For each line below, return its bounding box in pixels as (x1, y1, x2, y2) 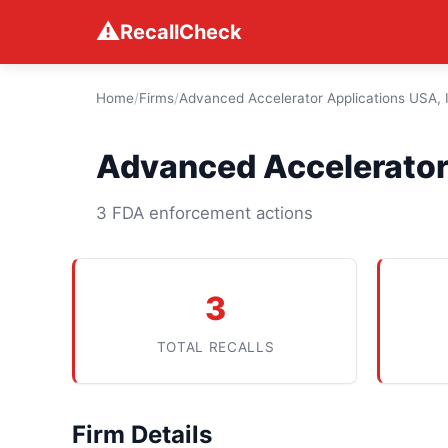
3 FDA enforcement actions (96, 203, 313, 223)
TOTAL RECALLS (156, 339, 275, 355)
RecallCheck (120, 20, 242, 44)
